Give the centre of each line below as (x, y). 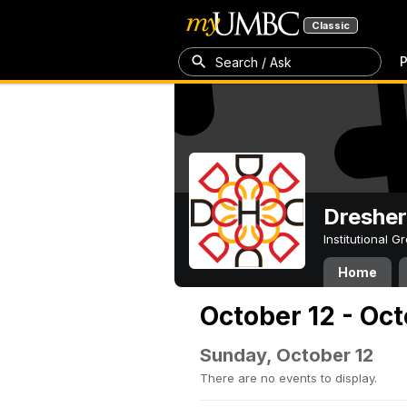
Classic (331, 25)
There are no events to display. (288, 378)
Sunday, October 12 (287, 355)
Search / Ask (253, 62)
